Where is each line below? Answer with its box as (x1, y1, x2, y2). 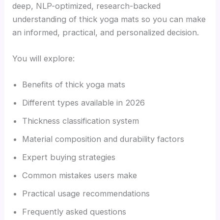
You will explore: (12, 53, 75, 63)
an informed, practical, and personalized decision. (12, 27, 199, 37)
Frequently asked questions (22, 207, 127, 217)
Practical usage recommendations (22, 189, 150, 199)
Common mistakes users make (22, 170, 137, 181)
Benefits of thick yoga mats (22, 80, 126, 90)
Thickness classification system (22, 116, 139, 126)
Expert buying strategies (22, 152, 116, 163)
